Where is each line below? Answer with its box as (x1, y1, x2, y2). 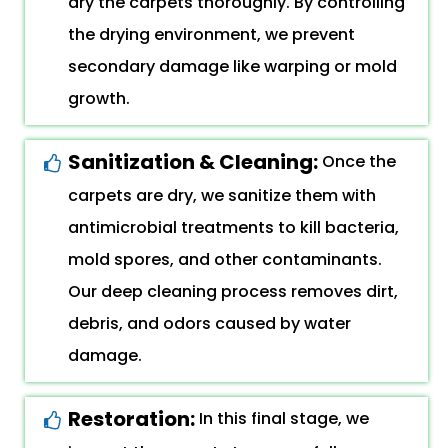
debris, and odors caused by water (68, 312, 351, 335)
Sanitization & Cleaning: (68, 148, 322, 176)
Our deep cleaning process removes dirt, (68, 280, 398, 303)
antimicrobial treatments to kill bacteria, (68, 216, 399, 239)
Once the (322, 150, 396, 173)
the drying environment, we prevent (68, 23, 355, 46)
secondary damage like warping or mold (68, 55, 397, 78)
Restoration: (68, 405, 195, 433)
